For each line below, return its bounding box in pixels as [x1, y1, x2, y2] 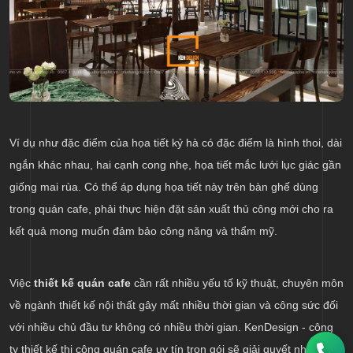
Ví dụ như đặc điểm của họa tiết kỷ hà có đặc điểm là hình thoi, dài [9, 136, 342, 150]
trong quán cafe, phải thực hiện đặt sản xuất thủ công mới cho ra [9, 203, 333, 216]
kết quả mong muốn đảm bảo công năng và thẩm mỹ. [9, 225, 277, 238]
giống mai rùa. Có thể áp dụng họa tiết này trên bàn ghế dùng [9, 180, 318, 194]
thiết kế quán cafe [31, 277, 131, 290]
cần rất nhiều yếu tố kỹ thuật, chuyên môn [131, 277, 344, 290]
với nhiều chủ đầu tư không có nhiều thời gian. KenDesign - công [9, 321, 333, 334]
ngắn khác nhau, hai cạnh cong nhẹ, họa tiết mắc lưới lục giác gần [9, 158, 341, 172]
